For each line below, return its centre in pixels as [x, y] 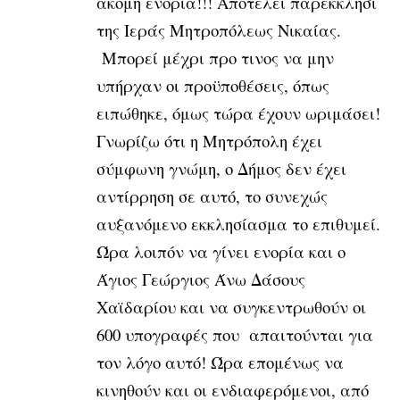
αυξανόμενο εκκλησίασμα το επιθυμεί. [238, 223]
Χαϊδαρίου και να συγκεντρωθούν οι [231, 306]
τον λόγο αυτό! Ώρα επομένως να [220, 362]
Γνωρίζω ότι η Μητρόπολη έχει [209, 140]
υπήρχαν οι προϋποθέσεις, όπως [213, 85]
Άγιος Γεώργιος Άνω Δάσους [201, 279]
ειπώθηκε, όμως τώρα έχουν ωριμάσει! [238, 112]
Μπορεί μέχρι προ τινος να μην [215, 57]
